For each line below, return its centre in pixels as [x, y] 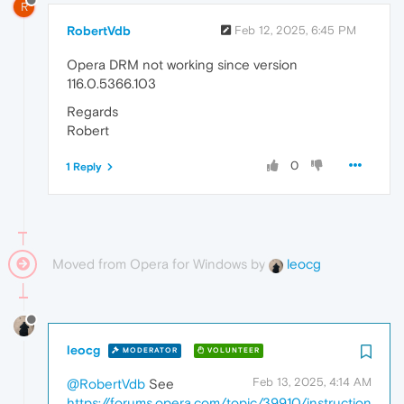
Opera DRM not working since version [182, 64]
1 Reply [84, 166]
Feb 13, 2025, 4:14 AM [312, 381]
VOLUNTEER [232, 351]
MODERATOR [149, 351]
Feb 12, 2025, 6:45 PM [295, 30]
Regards [92, 111]
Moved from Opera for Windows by [161, 263]
